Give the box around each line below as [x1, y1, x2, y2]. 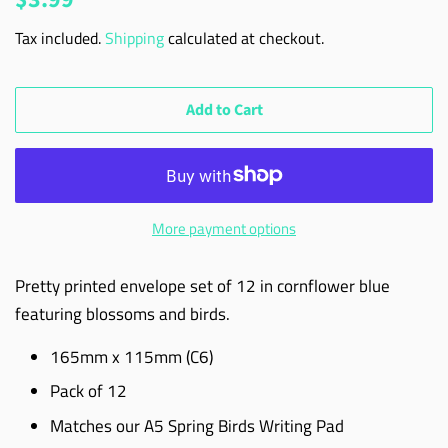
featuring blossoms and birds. [15, 300, 230, 327]
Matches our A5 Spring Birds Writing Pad [50, 413, 344, 440]
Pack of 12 [50, 378, 131, 405]
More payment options [152, 216, 296, 240]
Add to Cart [185, 98, 263, 121]
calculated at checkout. [164, 25, 324, 50]
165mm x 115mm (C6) [50, 343, 213, 370]
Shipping [105, 25, 164, 50]
